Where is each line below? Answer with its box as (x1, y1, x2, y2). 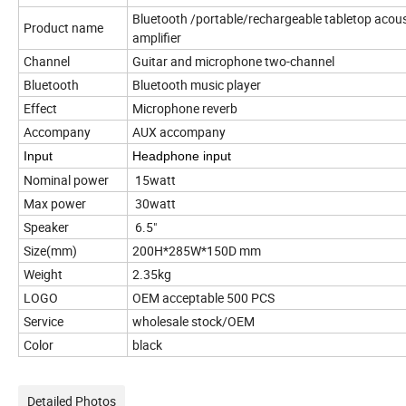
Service (24, 313, 66, 331)
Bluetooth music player (132, 76, 261, 94)
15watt (132, 171, 176, 189)
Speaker (24, 218, 69, 237)
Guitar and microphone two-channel (132, 53, 334, 71)
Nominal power (24, 171, 109, 189)
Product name (24, 19, 106, 37)
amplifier (132, 29, 181, 47)
